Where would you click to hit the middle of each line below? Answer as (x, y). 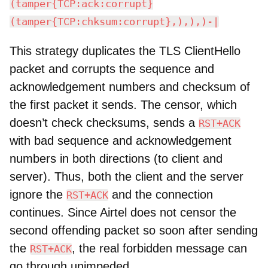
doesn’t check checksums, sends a (104, 122)
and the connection (161, 194)
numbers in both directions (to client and (116, 158)
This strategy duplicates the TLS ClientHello (125, 51)
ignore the (38, 194)
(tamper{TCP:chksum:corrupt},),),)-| (114, 21)
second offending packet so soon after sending (134, 230)
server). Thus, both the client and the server (127, 176)
